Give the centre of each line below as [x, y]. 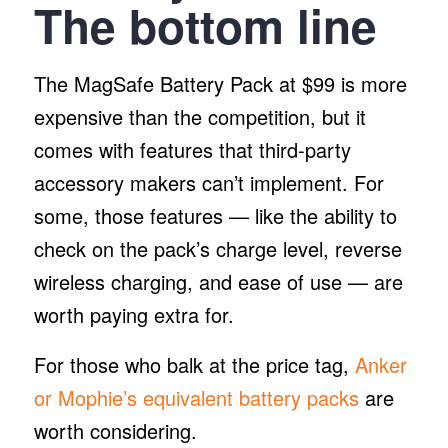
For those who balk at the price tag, [194, 364]
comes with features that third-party [192, 149]
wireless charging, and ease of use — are [218, 281]
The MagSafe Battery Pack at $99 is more [220, 83]
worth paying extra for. [136, 314]
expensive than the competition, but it [199, 116]
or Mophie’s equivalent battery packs [196, 397]
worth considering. [115, 430]
